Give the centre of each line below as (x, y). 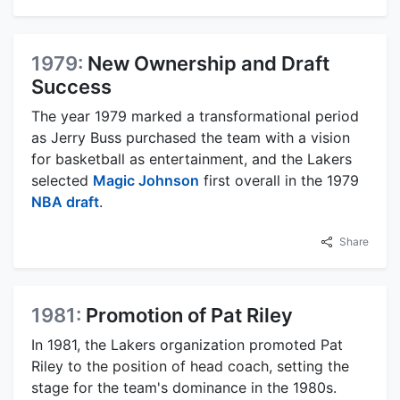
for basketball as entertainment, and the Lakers (192, 159)
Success (71, 87)
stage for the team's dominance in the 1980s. (184, 388)
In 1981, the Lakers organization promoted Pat (187, 345)
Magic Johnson (146, 181)
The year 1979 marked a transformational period (195, 117)
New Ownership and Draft (208, 64)
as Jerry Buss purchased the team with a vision (191, 138)
